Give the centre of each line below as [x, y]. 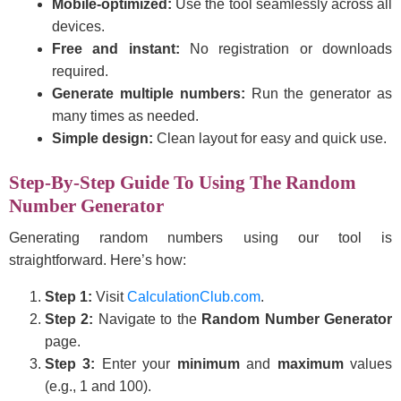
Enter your [136, 363]
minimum [208, 363]
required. [80, 71]
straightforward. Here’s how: [97, 260]
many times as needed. [125, 115]
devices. [78, 26]
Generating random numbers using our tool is [200, 237]
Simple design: [102, 138]
